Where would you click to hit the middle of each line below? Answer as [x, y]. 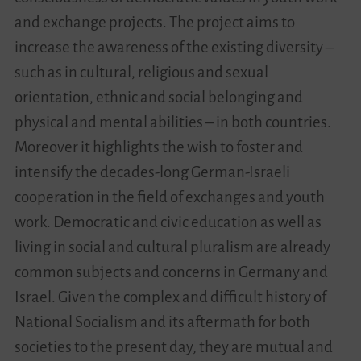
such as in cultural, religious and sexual [141, 72]
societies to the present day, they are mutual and [173, 347]
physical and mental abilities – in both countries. [172, 122]
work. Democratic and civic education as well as [168, 222]
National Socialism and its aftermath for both [162, 322]
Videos [28, 42]
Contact [31, 87]
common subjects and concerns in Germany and [171, 272]
